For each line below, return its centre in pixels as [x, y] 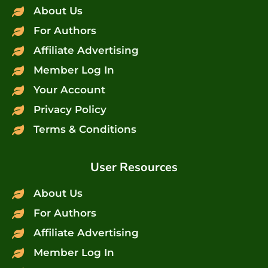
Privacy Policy [70, 110]
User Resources [134, 167]
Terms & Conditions [85, 130]
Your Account [69, 90]
